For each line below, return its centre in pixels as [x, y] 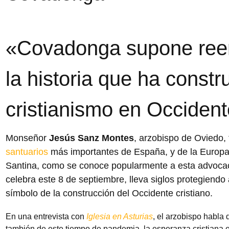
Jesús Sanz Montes [91, 138]
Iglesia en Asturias [119, 216]
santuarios [27, 152]
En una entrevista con [46, 216]
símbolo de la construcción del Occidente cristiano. [109, 193]
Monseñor [27, 138]
